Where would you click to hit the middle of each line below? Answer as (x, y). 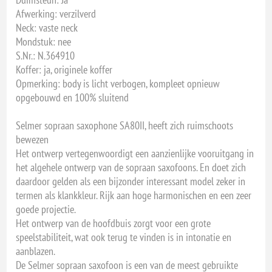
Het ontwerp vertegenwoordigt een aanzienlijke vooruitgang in (135, 153)
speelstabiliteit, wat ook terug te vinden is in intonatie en (124, 237)
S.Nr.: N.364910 (46, 55)
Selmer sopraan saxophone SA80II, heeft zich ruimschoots (125, 125)
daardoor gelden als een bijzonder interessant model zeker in (131, 181)
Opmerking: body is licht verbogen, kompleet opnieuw (118, 83)
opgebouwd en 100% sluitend (73, 97)
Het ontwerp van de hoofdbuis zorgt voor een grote (114, 223)
